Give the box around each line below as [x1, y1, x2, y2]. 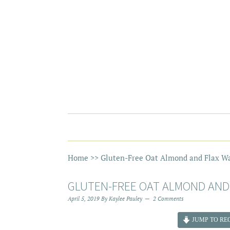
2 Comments [153, 195, 184, 202]
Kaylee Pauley [109, 195, 142, 202]
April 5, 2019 [68, 195, 100, 202]
